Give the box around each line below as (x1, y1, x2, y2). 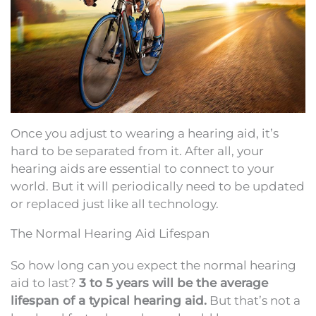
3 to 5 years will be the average (79, 275, 268, 290)
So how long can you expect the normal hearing (11, 257, 296, 272)
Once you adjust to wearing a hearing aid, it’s (11, 126, 279, 140)
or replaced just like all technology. (11, 196, 219, 211)
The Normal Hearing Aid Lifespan (11, 226, 209, 241)
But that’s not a (207, 293, 300, 308)
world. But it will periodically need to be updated (11, 178, 305, 193)
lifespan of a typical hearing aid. (11, 293, 207, 308)
